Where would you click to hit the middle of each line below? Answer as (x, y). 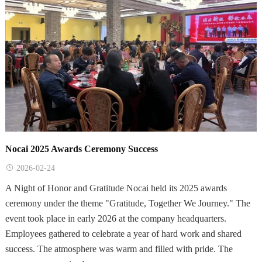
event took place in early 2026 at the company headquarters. (116, 218)
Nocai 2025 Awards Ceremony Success (81, 149)
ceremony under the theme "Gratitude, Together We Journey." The (127, 203)
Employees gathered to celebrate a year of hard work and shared (123, 233)
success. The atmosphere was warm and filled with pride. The (119, 249)
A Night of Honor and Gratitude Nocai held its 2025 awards (116, 188)
